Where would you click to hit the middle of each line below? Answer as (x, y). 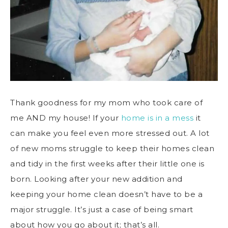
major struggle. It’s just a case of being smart (102, 209)
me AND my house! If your (66, 118)
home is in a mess (157, 118)
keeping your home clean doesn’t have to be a (106, 194)
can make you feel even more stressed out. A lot (110, 133)
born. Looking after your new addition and (96, 179)
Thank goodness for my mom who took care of (106, 102)
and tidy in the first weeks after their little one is (107, 163)
